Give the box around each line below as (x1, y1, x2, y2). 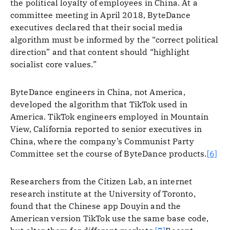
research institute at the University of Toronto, (10, 188, 196, 199)
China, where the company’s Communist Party (10, 136, 194, 146)
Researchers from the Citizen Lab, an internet (10, 176, 193, 186)
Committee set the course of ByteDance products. (10, 148, 207, 159)
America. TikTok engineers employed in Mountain (10, 111, 209, 122)
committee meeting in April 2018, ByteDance (10, 10, 190, 20)
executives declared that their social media (10, 22, 183, 32)
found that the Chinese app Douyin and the (10, 201, 181, 211)
